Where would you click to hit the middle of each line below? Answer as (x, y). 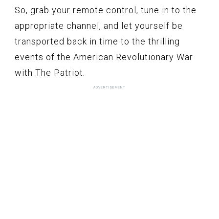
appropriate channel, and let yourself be (99, 25)
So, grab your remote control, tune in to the (106, 10)
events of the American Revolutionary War (104, 57)
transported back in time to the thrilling (97, 41)
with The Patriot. (50, 72)
